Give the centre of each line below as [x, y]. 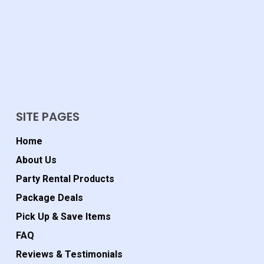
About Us [36, 160]
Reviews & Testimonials [69, 255]
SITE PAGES [47, 117]
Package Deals [49, 198]
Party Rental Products [65, 179]
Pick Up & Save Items [63, 217]
